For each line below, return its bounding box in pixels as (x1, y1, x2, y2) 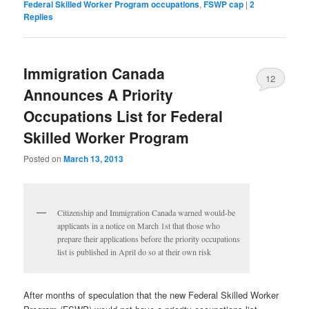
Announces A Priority (23, 84, 174, 106)
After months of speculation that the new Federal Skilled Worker (23, 288, 279, 301)
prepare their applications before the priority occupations (57, 232, 241, 244)
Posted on (23, 152, 64, 165)
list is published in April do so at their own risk (57, 246, 212, 257)
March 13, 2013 (63, 152, 124, 166)
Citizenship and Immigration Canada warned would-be (57, 206, 236, 218)
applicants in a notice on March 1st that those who (57, 219, 221, 231)
